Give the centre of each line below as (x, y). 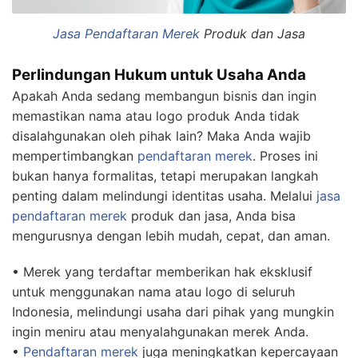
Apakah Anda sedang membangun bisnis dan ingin (164, 96)
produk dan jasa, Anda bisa (211, 216)
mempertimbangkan (75, 156)
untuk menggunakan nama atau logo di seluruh (153, 292)
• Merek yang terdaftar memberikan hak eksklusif (162, 272)
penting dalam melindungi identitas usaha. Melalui (164, 196)
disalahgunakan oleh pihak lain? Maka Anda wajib (161, 136)
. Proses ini (285, 156)
